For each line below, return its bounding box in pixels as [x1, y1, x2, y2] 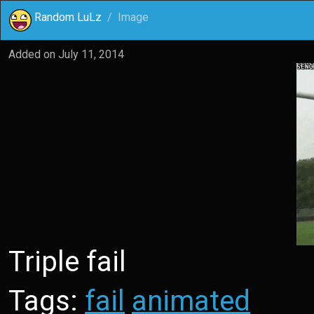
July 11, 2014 [58, 48, 124, 61]
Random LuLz [34, 11, 102, 24]
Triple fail [8, 245, 126, 278]
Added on [8, 48, 58, 61]
